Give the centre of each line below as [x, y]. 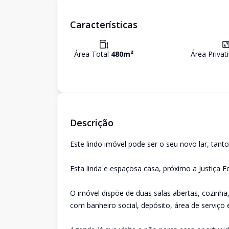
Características [104, 25]
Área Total [93, 54]
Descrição [92, 123]
